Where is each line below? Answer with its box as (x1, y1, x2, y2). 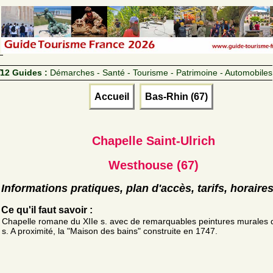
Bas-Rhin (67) (145, 91, 208, 102)
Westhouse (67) (108, 158, 199, 172)
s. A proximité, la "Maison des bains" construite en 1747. (2, 225, 218, 236)
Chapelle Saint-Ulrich (92, 133, 215, 147)
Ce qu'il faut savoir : (1, 204, 93, 215)
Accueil (94, 91, 129, 102)
